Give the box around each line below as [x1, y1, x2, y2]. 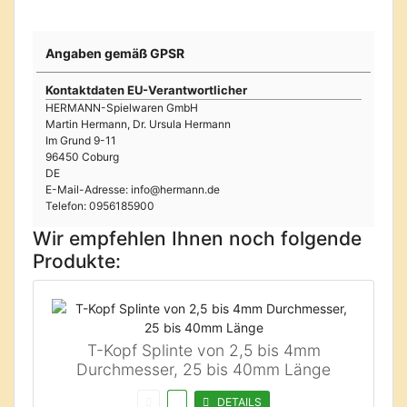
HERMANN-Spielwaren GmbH [45, 101, 198, 114]
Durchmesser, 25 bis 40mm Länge [76, 360, 331, 379]
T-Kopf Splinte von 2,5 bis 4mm [86, 341, 321, 360]
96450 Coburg [45, 150, 119, 164]
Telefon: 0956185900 [45, 199, 154, 213]
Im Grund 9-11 [45, 134, 116, 147]
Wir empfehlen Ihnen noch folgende [33, 227, 362, 250]
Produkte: [33, 250, 121, 273]
